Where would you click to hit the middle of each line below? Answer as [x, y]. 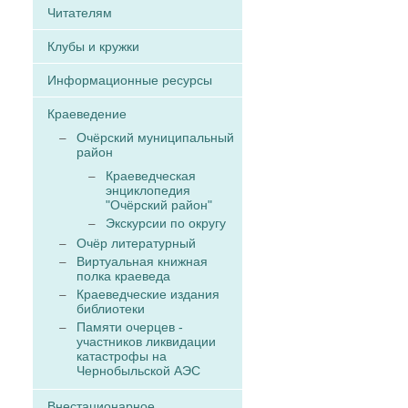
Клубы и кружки [93, 46]
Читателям [80, 13]
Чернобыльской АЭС [138, 371]
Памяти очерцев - [130, 327]
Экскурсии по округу [166, 223]
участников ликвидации [146, 342]
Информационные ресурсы [130, 80]
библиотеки [111, 309]
